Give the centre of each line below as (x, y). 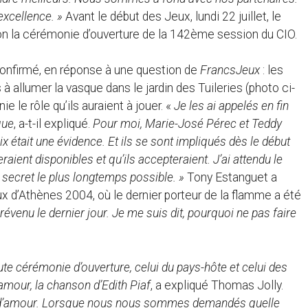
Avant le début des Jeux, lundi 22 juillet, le (172, 16)
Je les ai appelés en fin (231, 106)
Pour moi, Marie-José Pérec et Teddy (187, 124)
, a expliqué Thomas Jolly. (217, 285)
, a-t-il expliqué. (53, 124)
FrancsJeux (230, 70)
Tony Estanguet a (231, 178)
